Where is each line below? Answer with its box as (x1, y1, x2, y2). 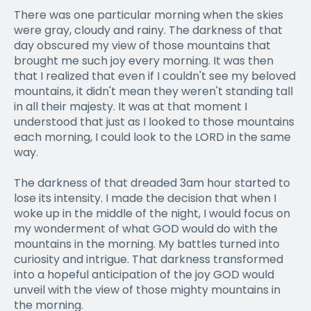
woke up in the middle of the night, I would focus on (14, 205, 290, 221)
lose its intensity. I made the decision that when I (14, 190, 276, 206)
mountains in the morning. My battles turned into (14, 235, 280, 252)
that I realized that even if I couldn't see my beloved (14, 67, 296, 84)
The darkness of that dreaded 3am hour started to (14, 174, 290, 191)
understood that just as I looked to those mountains (14, 113, 294, 130)
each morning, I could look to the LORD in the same (14, 128, 291, 145)
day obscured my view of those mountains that (14, 37, 271, 53)
